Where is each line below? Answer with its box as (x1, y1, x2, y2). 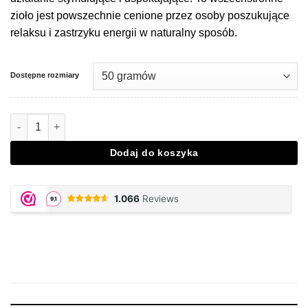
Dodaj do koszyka (109, 147, 199, 159)
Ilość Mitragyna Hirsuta (10, 114, 118, 126)
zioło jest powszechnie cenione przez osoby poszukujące (10, 10, 289, 22)
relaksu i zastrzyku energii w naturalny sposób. (10, 27, 237, 39)
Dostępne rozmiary (10, 70, 79, 79)
